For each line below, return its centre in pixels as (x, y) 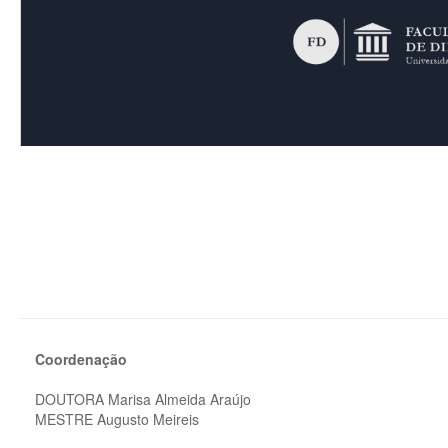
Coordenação (81, 359)
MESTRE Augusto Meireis (117, 419)
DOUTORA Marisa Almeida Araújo (143, 399)
